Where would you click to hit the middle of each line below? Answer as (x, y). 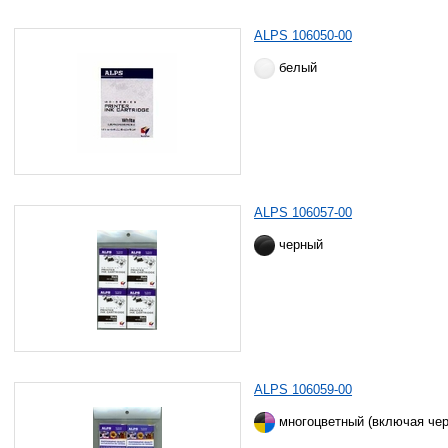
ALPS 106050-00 (303, 35)
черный (299, 244)
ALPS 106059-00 (303, 389)
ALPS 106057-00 (303, 212)
